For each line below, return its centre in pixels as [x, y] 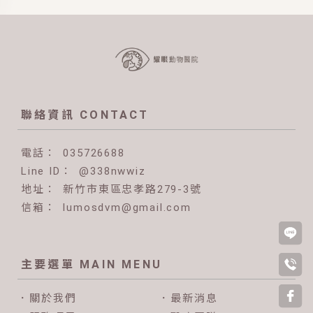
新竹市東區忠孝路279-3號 [132, 189]
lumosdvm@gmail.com [127, 207]
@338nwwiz [112, 171]
